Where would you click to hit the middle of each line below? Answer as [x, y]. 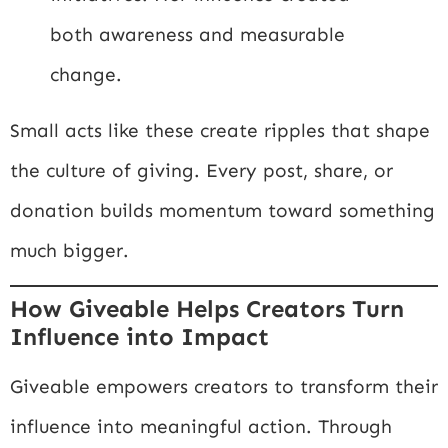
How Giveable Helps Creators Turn [207, 309]
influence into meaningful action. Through [201, 427]
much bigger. [69, 250]
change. [86, 74]
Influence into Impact [139, 337]
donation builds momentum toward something [222, 210]
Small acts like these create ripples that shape [220, 130]
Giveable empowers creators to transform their [224, 387]
